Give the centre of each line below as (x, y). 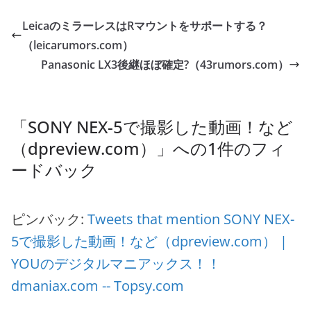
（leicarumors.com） (78, 45)
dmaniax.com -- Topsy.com (98, 286)
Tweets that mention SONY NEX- (191, 219)
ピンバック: (49, 219)
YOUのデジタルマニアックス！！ (116, 263)
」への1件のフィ (221, 148)
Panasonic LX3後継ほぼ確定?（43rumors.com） (165, 65)
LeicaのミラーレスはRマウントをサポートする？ (145, 26)
